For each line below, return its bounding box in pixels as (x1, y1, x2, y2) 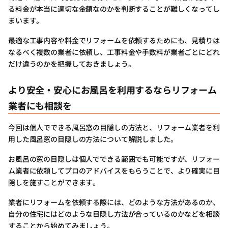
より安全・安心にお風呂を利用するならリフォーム (8, 83, 217, 97)
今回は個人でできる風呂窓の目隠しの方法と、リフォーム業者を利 (8, 122, 220, 133)
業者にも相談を (8, 99, 72, 112)
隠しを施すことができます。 (8, 177, 100, 188)
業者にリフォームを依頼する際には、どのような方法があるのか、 (8, 197, 220, 208)
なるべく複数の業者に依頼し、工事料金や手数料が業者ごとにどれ (8, 47, 220, 58)
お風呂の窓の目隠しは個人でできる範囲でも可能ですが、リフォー (8, 154, 220, 164)
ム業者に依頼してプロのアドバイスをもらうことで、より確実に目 (8, 165, 220, 176)
